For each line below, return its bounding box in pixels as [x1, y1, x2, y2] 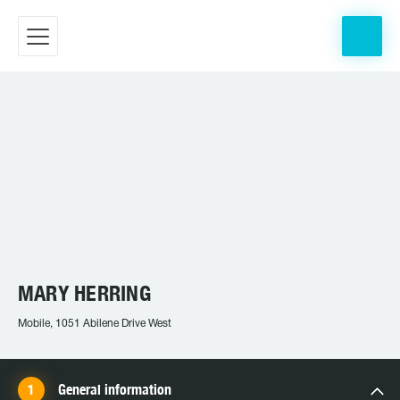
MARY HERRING [18, 280, 151, 305]
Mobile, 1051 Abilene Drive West [18, 319, 171, 329]
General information [58, 381, 171, 398]
